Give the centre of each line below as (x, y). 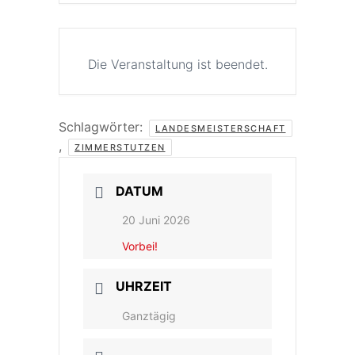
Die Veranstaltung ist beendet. (177, 64)
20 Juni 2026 (156, 220)
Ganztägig (149, 315)
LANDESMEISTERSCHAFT (221, 128)
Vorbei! (140, 246)
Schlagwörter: (103, 127)
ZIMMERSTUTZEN (120, 147)
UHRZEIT (144, 286)
